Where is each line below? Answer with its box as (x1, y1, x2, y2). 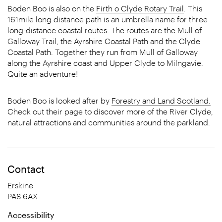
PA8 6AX (7, 191, 38, 201)
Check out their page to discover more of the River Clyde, (7, 107, 213, 116)
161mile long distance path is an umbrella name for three (7, 14, 208, 24)
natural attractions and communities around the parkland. (7, 117, 210, 127)
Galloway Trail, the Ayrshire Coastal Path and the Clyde (7, 36, 200, 46)
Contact (7, 163, 45, 175)
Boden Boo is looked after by (7, 96, 111, 105)
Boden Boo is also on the (7, 3, 96, 13)
